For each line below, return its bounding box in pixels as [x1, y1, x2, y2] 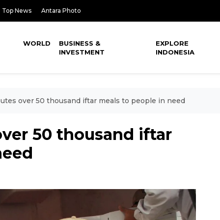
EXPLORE [156, 39, 189, 47]
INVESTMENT [59, 48, 105, 56]
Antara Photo [41, 7, 81, 14]
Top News [2, 7, 31, 14]
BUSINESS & [59, 39, 101, 47]
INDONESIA [156, 48, 195, 56]
